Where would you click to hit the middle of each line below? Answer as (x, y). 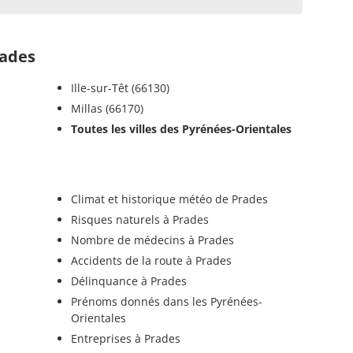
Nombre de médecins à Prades (152, 240)
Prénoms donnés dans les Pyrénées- (166, 301)
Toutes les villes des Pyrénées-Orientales (181, 128)
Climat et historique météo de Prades (169, 199)
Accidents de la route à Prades (151, 260)
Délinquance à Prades (128, 281)
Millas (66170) (107, 108)
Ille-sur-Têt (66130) (120, 87)
